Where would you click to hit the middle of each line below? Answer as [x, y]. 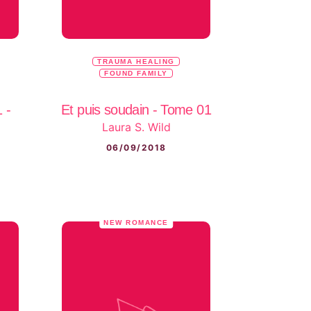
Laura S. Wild [136, 127]
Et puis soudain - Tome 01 [136, 109]
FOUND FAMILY [136, 73]
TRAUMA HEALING [136, 61]
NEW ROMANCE [136, 223]
